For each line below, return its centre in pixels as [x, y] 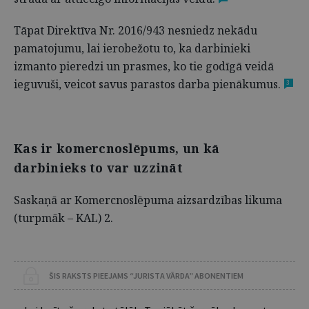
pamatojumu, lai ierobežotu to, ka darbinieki [132, 48]
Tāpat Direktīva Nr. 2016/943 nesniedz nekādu [136, 30]
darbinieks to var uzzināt [98, 168]
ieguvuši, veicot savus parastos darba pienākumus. [147, 84]
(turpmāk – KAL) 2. [63, 218]
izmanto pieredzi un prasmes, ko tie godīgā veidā [144, 66]
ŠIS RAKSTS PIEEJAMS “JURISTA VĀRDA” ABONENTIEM [146, 276]
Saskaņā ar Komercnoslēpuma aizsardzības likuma [148, 200]
